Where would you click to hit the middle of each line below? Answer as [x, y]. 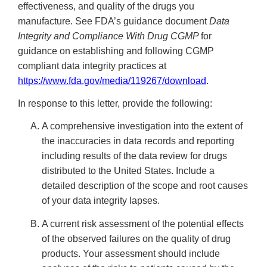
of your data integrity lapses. [101, 201]
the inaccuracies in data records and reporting [138, 141]
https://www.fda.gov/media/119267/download [112, 80]
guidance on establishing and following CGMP [116, 51]
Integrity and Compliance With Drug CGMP [109, 36]
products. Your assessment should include [131, 253]
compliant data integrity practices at [92, 66]
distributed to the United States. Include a [128, 171]
